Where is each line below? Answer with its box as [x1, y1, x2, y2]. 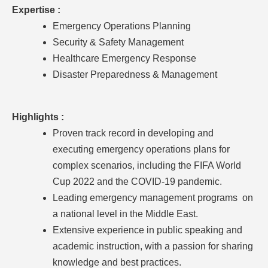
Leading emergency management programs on [53, 192, 253, 203]
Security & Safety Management [53, 36, 184, 47]
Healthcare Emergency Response [53, 53, 196, 63]
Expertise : [12, 4, 60, 15]
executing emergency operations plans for [53, 144, 230, 154]
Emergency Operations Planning [53, 20, 191, 31]
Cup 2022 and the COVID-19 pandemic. [53, 176, 222, 187]
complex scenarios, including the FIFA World [53, 160, 241, 170]
